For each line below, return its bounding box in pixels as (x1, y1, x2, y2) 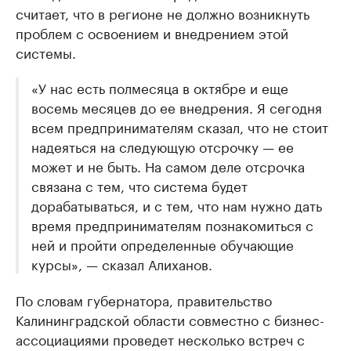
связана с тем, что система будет (31, 175, 248, 195)
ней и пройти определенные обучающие (31, 233, 294, 254)
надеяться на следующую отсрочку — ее (31, 136, 294, 156)
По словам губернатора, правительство (16, 289, 272, 309)
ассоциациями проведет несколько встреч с (16, 328, 305, 349)
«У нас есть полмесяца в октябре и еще (31, 77, 288, 97)
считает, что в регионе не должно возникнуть (16, 2, 309, 23)
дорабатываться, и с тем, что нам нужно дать (31, 194, 322, 215)
